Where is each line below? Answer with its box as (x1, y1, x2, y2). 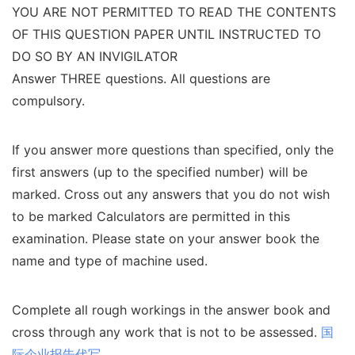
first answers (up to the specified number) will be (12, 164, 307, 180)
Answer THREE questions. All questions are (12, 71, 270, 86)
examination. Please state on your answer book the (12, 231, 319, 246)
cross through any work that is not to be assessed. (12, 324, 321, 340)
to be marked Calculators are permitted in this (12, 208, 290, 224)
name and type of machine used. (12, 253, 208, 269)
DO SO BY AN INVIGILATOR (12, 48, 177, 64)
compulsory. (12, 93, 85, 109)
